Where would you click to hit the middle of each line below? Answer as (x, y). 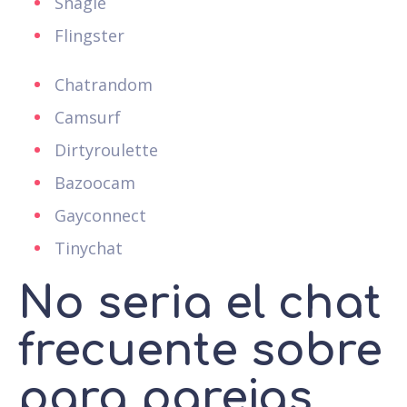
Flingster (89, 35)
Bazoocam (95, 182)
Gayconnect (100, 215)
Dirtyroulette (106, 149)
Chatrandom (104, 84)
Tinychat (89, 248)
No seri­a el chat (200, 303)
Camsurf (88, 117)
